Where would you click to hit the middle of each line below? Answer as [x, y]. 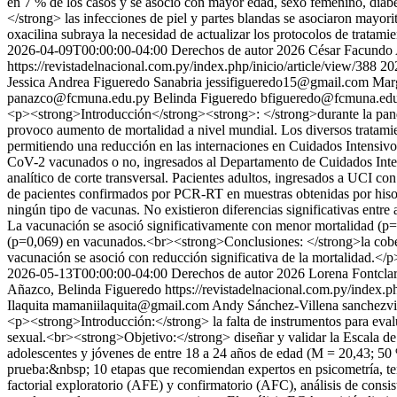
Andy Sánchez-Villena [275, 305]
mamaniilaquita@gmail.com [131, 305]
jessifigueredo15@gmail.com [287, 82]
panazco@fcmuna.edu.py [78, 98]
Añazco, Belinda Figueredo [84, 289]
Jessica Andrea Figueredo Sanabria [105, 82]
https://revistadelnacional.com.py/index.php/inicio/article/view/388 [192, 66]
